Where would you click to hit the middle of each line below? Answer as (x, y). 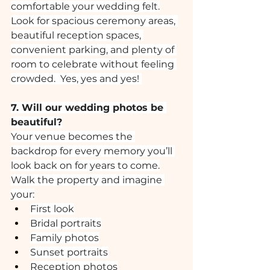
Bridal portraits (66, 223)
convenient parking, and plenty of (94, 50)
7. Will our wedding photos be (89, 108)
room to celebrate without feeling (94, 64)
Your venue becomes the (73, 137)
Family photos (64, 238)
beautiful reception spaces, (77, 35)
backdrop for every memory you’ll (93, 151)
